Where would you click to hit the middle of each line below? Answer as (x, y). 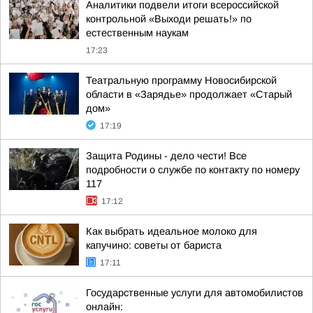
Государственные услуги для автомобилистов (195, 293)
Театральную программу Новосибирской (181, 80)
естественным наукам (137, 33)
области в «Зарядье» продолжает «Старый (189, 94)
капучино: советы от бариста (154, 245)
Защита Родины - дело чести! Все (166, 156)
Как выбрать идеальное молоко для (172, 231)
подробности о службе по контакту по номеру (193, 170)
